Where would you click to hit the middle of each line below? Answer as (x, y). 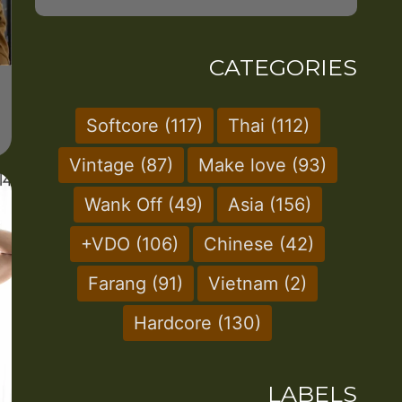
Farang (120, 283)
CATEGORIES (283, 67)
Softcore (125, 125)
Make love (245, 165)
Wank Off (126, 204)
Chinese (242, 244)
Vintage (104, 165)
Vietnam (246, 283)
